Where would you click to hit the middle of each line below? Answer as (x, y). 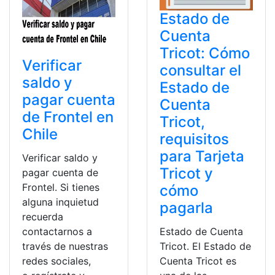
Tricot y (186, 174)
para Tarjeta (202, 157)
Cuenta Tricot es (198, 261)
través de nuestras (65, 246)
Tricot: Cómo (205, 53)
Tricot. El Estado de (205, 246)
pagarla (186, 208)
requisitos (194, 139)
